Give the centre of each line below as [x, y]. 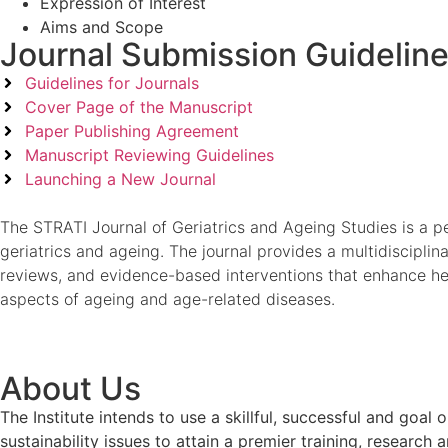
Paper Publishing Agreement [132, 130]
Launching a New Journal [120, 178]
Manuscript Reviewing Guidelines [149, 154]
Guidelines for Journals [112, 82]
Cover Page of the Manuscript [139, 106]
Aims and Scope [101, 26]
